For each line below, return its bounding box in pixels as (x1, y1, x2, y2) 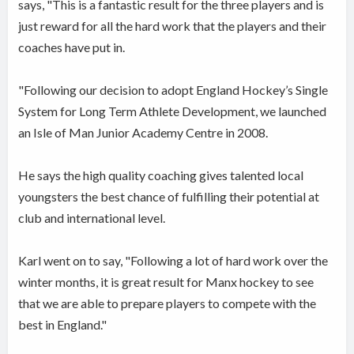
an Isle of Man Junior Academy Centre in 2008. (18, 125, 269, 141)
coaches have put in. (18, 40, 126, 55)
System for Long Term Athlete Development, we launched (18, 104, 327, 119)
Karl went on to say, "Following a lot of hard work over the (18, 253, 329, 269)
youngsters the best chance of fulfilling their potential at (18, 189, 320, 205)
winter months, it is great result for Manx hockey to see (18, 274, 314, 290)
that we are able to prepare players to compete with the (18, 296, 317, 311)
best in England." (18, 317, 107, 333)
